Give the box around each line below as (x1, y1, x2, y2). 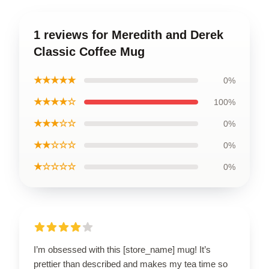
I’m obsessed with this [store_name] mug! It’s (34, 244, 211, 255)
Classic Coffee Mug (34, 44, 145, 58)
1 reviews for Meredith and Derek (34, 28, 223, 41)
